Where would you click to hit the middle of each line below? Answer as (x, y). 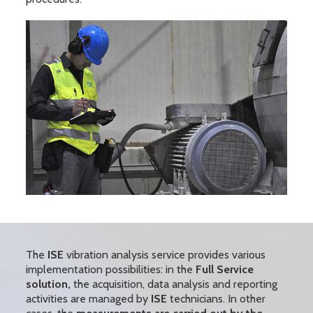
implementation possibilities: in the (110, 269)
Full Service (224, 269)
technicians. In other (216, 298)
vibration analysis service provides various (164, 254)
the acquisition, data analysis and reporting (174, 284)
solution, (48, 284)
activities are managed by (88, 298)
